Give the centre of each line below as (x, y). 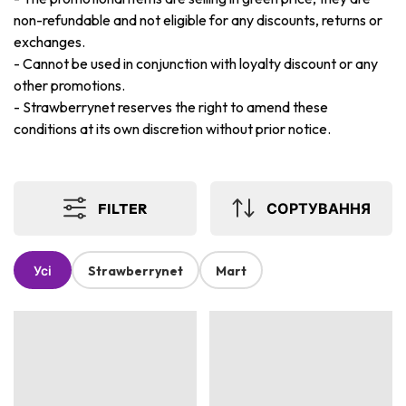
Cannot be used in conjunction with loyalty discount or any (200, 64)
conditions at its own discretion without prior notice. (172, 129)
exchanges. (49, 42)
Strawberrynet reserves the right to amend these (175, 107)
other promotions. (69, 86)
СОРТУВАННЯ (319, 208)
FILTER (123, 208)
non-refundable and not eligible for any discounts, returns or (198, 20)
